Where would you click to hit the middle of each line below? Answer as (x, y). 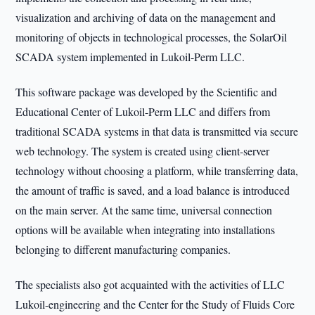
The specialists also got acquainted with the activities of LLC (150, 284)
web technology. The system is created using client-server (143, 151)
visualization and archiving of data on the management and (146, 17)
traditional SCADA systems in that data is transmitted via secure (157, 131)
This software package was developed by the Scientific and (147, 92)
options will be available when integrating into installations (146, 230)
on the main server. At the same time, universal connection (144, 210)
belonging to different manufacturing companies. (123, 249)
